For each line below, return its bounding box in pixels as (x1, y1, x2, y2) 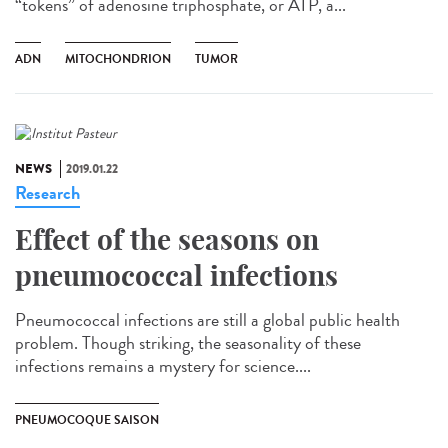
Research (15, 180, 80, 207)
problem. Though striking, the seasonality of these (15, 330, 361, 357)
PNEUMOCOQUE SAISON (15, 411, 159, 430)
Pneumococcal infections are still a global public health (15, 307, 400, 334)
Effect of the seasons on (15, 222, 319, 258)
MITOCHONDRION (65, 50, 171, 69)
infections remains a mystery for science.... (15, 353, 311, 380)
